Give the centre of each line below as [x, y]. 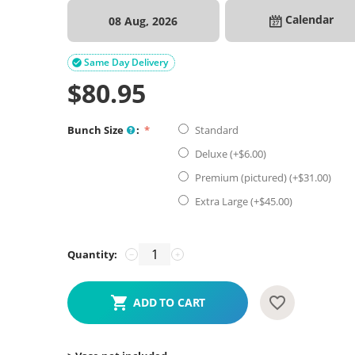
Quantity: [93, 254]
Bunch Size [97, 130]
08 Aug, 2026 [143, 21]
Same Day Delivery [126, 62]
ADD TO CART [169, 302]
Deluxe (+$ [219, 154]
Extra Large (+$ [229, 201]
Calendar [307, 20]
